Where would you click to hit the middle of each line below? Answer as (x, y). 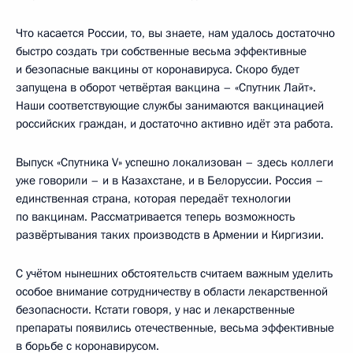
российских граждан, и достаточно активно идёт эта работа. (175, 123)
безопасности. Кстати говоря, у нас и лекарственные (155, 309)
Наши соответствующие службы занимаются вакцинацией (170, 105)
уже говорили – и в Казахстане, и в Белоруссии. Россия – (170, 180)
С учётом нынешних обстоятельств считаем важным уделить (175, 273)
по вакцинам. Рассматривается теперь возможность (156, 216)
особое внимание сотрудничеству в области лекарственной (172, 291)
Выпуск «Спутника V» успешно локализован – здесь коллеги (175, 162)
